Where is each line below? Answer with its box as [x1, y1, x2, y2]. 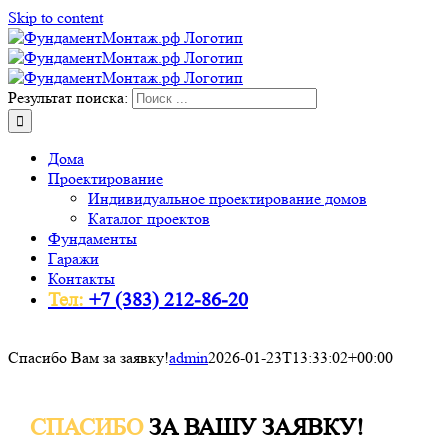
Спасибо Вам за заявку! [8, 348, 169, 367]
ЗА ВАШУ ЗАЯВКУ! [142, 413, 364, 441]
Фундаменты [48, 229, 137, 248]
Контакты [48, 269, 115, 288]
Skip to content [8, 8, 103, 27]
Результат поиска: [8, 88, 128, 107]
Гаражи [48, 249, 99, 268]
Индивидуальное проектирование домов [88, 189, 367, 208]
